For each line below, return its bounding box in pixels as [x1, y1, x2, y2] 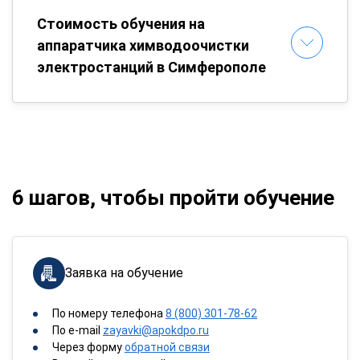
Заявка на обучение [65, 265, 183, 280]
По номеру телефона [52, 307, 166, 320]
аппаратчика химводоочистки [37, 37, 249, 54]
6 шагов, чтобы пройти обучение [12, 186, 334, 210]
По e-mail [52, 324, 103, 337]
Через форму [52, 341, 125, 354]
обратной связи [125, 341, 210, 354]
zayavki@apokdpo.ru [103, 324, 209, 337]
